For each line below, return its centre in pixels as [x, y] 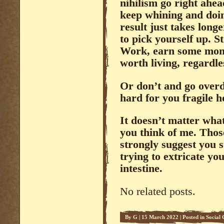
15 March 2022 [160, 217]
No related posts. [158, 191]
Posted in [194, 217]
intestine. [141, 169]
